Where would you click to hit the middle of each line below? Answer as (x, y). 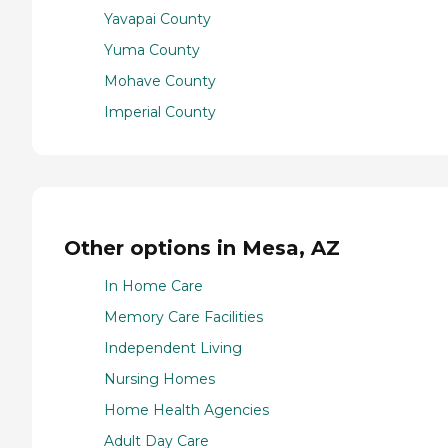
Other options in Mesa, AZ (202, 247)
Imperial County (160, 111)
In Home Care (153, 286)
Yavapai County (157, 18)
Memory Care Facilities (183, 317)
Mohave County (160, 80)
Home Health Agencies (186, 410)
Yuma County (152, 49)
